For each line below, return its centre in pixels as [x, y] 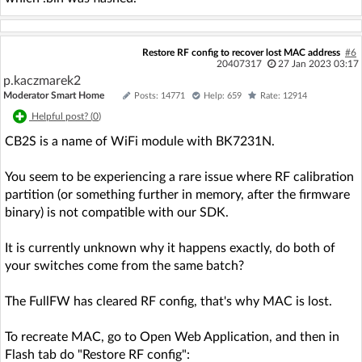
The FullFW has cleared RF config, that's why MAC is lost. [168, 301]
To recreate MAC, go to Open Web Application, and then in [172, 337]
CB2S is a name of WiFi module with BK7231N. [140, 141]
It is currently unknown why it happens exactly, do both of [170, 248]
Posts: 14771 [160, 95]
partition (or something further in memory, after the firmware [177, 194]
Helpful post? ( [62, 116]
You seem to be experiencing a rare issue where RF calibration [179, 177]
